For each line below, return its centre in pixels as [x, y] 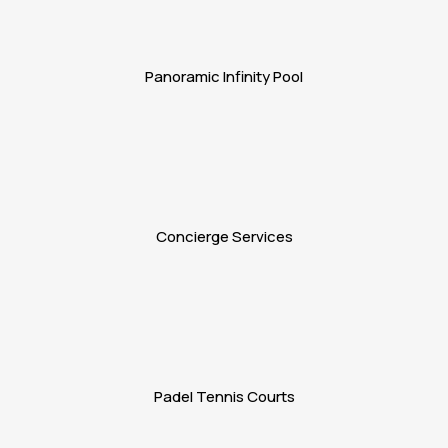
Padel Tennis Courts [224, 396]
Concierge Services [224, 236]
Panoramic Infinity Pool [224, 76]
